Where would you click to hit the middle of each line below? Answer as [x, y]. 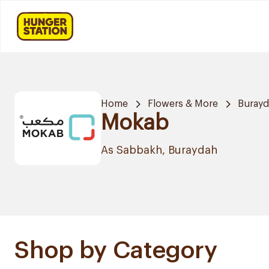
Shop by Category [116, 250]
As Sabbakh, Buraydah [159, 150]
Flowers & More [183, 104]
